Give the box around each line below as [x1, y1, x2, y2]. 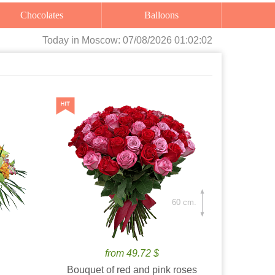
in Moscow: [71, 35, 123, 45]
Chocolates [27, 10, 64, 20]
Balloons [151, 10, 179, 20]
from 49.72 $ [105, 248, 160, 258]
